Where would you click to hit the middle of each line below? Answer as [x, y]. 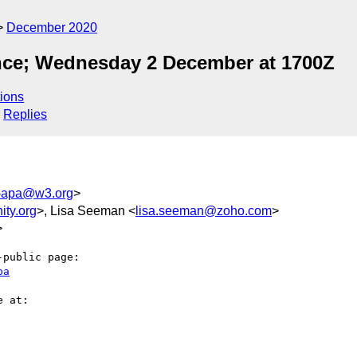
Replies [25, 115]
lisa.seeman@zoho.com [204, 210]
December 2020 [52, 27]
